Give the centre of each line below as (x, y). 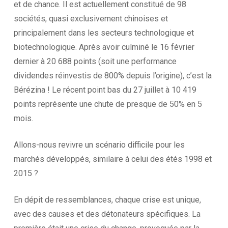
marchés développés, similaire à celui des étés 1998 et (112, 159)
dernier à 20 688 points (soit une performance (95, 61)
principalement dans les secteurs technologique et (104, 33)
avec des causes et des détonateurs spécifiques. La (107, 214)
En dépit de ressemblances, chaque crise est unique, (107, 200)
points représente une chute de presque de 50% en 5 (108, 104)
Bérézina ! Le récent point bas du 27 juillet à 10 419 (105, 90)
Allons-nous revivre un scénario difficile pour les (99, 145)
